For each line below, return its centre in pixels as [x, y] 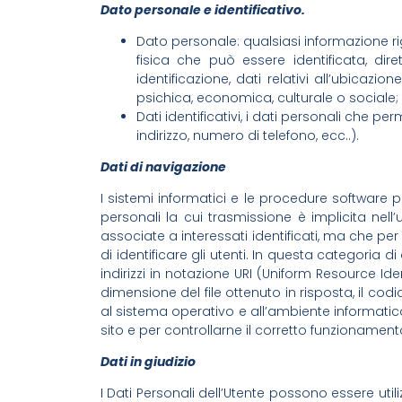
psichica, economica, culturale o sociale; [267, 97]
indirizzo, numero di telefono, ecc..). [248, 135]
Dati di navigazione [163, 166]
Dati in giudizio [148, 361]
